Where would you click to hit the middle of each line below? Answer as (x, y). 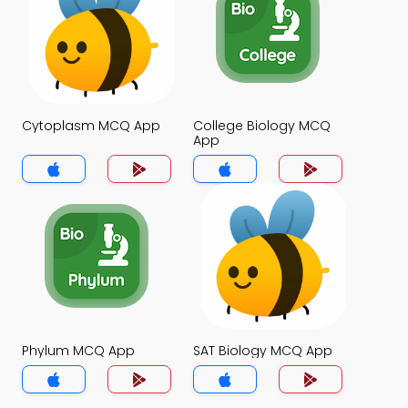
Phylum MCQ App (78, 351)
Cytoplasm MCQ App (91, 126)
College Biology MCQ (262, 126)
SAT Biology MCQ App (263, 351)
